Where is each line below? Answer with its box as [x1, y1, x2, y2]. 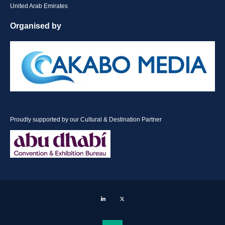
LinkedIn [111, 195, 133, 202]
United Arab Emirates [10, 3, 68, 10]
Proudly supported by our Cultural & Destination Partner [10, 116, 162, 123]
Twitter [131, 195, 147, 202]
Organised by [10, 22, 61, 31]
